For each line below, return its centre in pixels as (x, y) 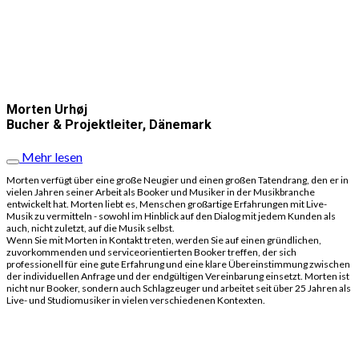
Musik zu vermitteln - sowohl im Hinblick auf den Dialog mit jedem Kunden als (171, 216)
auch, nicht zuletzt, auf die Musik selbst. (91, 228)
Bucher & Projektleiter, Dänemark (109, 125)
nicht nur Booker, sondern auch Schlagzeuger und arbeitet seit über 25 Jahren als (179, 288)
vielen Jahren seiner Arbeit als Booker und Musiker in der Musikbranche (161, 192)
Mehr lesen (52, 157)
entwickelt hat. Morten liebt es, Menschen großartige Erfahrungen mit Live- (167, 204)
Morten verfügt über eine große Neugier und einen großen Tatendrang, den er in (177, 180)
